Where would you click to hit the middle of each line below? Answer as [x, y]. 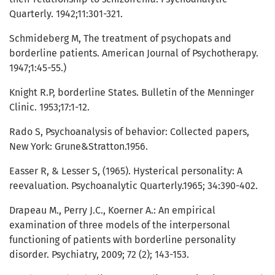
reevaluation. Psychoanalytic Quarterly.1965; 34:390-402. [134, 186]
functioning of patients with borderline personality [122, 240]
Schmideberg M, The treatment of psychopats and [120, 39]
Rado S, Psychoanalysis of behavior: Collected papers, [129, 132]
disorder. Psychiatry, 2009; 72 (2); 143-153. [99, 255]
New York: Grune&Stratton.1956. [79, 147]
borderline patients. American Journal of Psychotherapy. [134, 53]
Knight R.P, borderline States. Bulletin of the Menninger [132, 93]
